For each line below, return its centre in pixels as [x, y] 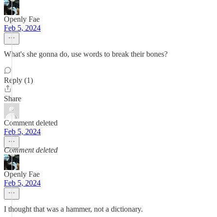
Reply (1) [18, 80]
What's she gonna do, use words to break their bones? [86, 54]
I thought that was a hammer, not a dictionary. [73, 209]
